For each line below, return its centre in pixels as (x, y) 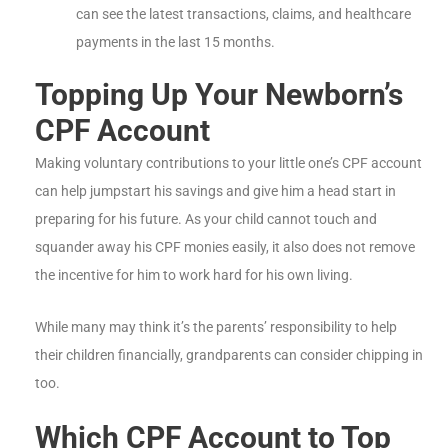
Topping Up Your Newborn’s (219, 94)
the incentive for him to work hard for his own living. (194, 274)
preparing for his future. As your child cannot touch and (206, 218)
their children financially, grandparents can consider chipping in (229, 354)
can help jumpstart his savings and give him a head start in (215, 190)
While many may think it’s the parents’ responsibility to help (216, 326)
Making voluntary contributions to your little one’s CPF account (228, 162)
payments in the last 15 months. (176, 42)
